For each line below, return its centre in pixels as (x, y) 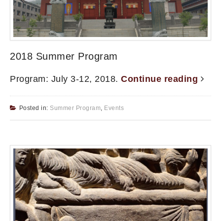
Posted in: (34, 108)
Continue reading (161, 79)
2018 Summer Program (64, 56)
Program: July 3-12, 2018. (65, 79)
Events (114, 108)
